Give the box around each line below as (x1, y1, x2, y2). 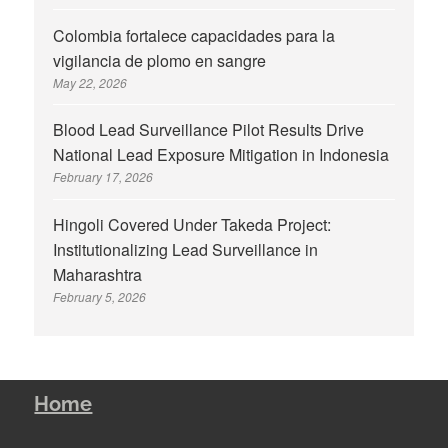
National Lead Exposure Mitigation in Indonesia (53, 143, 390, 167)
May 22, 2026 (53, 73, 128, 91)
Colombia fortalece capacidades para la (53, 23, 336, 47)
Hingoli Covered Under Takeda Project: (53, 212, 332, 236)
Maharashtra (53, 262, 143, 286)
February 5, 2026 (53, 287, 147, 305)
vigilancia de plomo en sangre (53, 48, 267, 72)
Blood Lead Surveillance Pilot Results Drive (53, 118, 365, 142)
